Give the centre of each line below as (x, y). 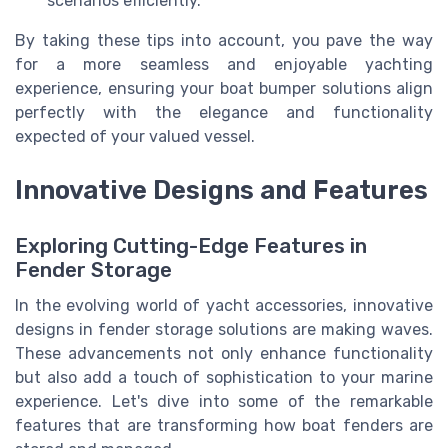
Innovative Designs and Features (221, 190)
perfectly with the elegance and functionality (224, 113)
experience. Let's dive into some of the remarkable (224, 402)
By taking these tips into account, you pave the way (224, 41)
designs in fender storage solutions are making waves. (224, 330)
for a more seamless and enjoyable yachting (224, 65)
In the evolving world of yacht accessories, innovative (224, 306)
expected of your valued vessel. (135, 137)
